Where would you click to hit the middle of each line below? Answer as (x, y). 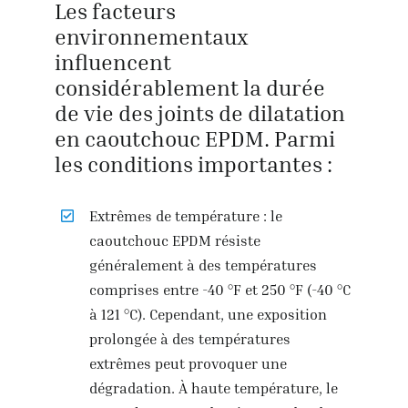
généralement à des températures (204, 265)
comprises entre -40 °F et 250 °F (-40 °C (220, 289)
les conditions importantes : (193, 163)
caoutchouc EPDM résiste (175, 240)
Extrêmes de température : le (186, 215)
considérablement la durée (189, 87)
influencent (112, 61)
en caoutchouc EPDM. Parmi (194, 138)
